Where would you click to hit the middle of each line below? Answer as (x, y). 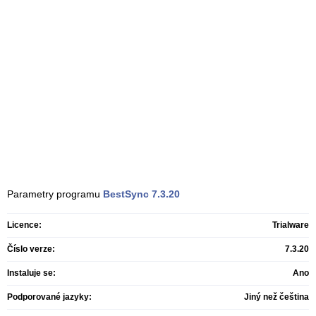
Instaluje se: (31, 273)
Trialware (291, 225)
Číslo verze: (31, 249)
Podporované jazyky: (49, 297)
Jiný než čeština (276, 297)
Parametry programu (55, 194)
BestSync (126, 194)
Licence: (24, 225)
